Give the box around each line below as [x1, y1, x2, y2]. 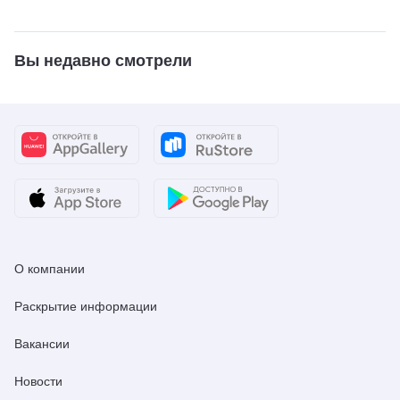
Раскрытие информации [14, 298, 157, 313]
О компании [14, 261, 85, 276]
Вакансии [14, 336, 70, 351]
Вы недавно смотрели [14, 51, 192, 70]
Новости [14, 373, 62, 388]
